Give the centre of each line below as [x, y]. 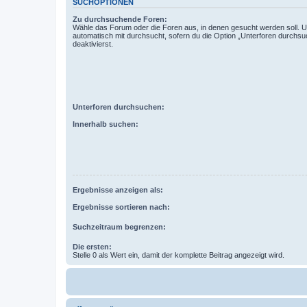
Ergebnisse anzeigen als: [118, 190]
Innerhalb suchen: [106, 124]
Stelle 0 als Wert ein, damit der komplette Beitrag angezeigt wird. [179, 255]
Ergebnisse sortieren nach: [121, 207]
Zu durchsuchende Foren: [120, 19]
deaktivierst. [93, 44]
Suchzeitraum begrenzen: [119, 226]
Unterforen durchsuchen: [119, 107]
